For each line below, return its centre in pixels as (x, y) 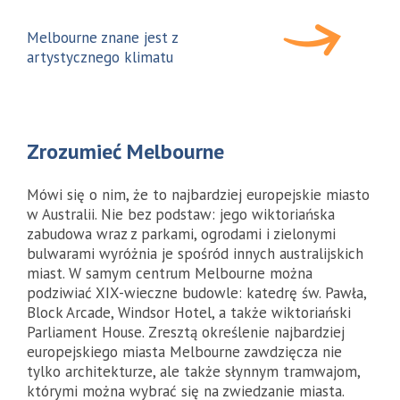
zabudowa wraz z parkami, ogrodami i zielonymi (181, 234)
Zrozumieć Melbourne (125, 152)
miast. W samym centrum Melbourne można (170, 274)
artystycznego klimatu (100, 58)
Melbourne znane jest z (102, 38)
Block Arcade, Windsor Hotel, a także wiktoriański (189, 313)
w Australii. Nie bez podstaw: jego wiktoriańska (181, 215)
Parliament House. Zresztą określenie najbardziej (186, 333)
